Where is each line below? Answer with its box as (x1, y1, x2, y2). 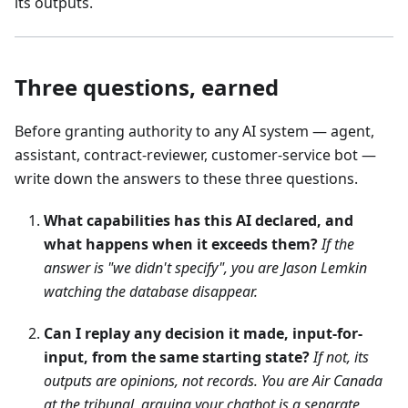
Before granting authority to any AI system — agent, (15, 120, 374, 141)
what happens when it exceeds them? (44, 233, 318, 254)
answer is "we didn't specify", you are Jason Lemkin (44, 257, 367, 278)
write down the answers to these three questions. (15, 168, 358, 189)
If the (321, 233, 354, 254)
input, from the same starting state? (44, 346, 310, 367)
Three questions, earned (15, 71, 279, 102)
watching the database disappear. (44, 280, 258, 301)
